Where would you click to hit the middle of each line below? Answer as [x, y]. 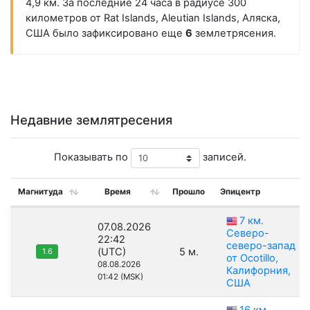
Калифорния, [258, 271]
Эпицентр [240, 192]
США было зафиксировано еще [105, 34]
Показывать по [92, 157]
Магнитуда [40, 192]
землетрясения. [234, 34]
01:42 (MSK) [120, 277]
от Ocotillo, [252, 258]
